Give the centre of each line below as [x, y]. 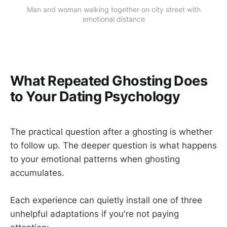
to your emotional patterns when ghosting [95, 159]
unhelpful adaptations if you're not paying [94, 214]
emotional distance [113, 19]
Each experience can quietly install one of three [106, 200]
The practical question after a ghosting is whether [111, 131]
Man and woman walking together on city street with [113, 9]
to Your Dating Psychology [95, 97]
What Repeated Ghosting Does [109, 81]
